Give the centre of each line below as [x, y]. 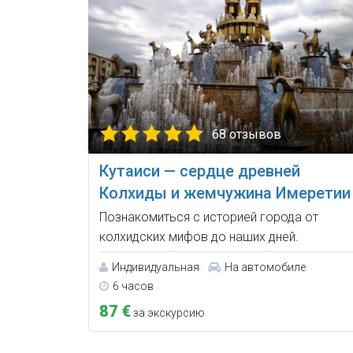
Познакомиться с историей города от [209, 217]
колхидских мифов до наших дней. [199, 237]
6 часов [133, 286]
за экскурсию [168, 313]
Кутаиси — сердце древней [200, 171]
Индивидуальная [156, 268]
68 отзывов [247, 135]
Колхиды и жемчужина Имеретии [225, 193]
